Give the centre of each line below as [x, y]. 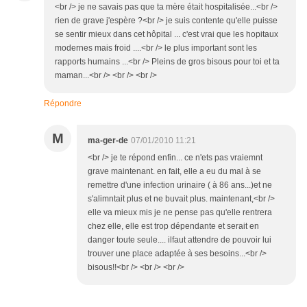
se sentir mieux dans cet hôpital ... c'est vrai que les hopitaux [167, 34]
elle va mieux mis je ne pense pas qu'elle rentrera [180, 212]
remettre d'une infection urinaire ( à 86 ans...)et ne [180, 185]
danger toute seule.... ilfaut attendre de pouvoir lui [180, 240]
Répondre [63, 103]
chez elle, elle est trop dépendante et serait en [173, 226]
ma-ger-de [108, 140]
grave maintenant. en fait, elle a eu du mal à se [174, 171]
